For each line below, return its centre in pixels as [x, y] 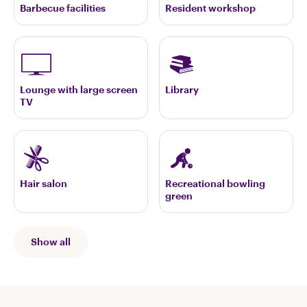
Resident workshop [210, 8]
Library [182, 89]
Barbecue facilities [63, 8]
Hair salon [44, 183]
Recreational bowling [215, 183]
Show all [51, 242]
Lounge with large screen [79, 89]
